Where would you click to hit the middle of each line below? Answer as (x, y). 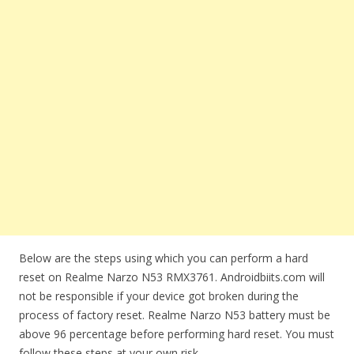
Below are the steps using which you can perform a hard (164, 258)
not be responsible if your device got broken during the (159, 296)
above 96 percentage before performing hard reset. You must (177, 334)
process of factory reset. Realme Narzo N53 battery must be (175, 315)
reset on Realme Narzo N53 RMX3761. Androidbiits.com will (172, 277)
